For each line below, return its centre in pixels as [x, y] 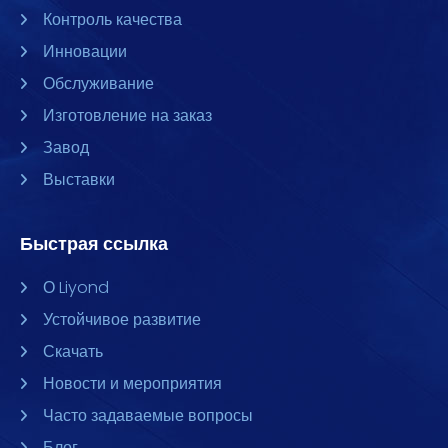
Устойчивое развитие [121, 319]
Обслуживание [98, 83]
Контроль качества [112, 19]
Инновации [84, 51]
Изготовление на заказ [127, 115]
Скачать [72, 351]
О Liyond [75, 287]
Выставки [78, 179]
